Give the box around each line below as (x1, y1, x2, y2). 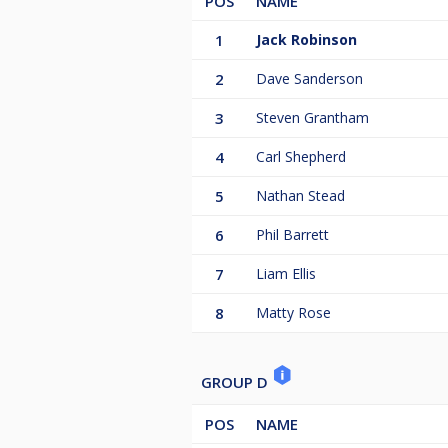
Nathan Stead (256, 186, 345, 206)
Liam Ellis (256, 264, 316, 284)
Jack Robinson (256, 30, 357, 50)
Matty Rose (256, 303, 331, 323)
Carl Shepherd (256, 147, 346, 167)
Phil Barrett (256, 225, 329, 245)
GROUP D (201, 372, 272, 393)
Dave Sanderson (256, 69, 363, 89)
